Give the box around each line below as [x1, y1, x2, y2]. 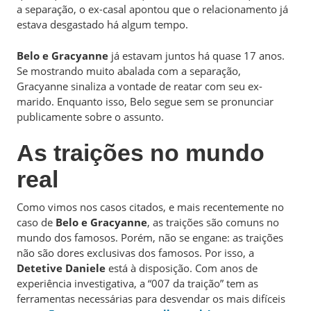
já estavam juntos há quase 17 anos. [108, 48, 285, 62]
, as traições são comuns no [147, 215, 279, 229]
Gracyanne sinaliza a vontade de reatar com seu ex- [17, 78, 262, 93]
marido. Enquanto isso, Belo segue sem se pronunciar [17, 94, 274, 108]
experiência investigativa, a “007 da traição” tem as [17, 276, 258, 290]
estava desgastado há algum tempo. [17, 17, 191, 31]
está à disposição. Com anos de [106, 261, 258, 275]
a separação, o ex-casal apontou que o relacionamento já [17, 2, 288, 16]
